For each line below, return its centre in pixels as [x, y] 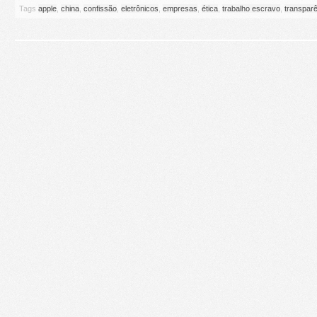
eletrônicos [140, 8]
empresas [180, 8]
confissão [100, 8]
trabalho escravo [251, 8]
